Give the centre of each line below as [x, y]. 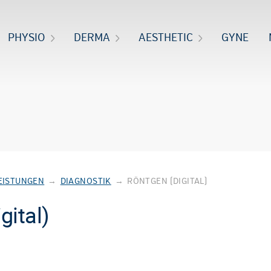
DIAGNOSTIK [86, 181]
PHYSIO [26, 38]
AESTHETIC [165, 38]
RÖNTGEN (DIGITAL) [167, 181]
